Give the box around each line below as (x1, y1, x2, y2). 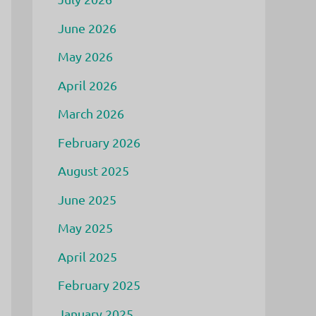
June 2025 (58, 191, 116, 207)
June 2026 (58, 20, 116, 35)
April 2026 (58, 77, 117, 92)
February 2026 (58, 134, 140, 150)
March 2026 (58, 106, 124, 121)
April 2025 (58, 248, 117, 264)
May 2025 (58, 220, 113, 235)
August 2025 (58, 163, 129, 178)
